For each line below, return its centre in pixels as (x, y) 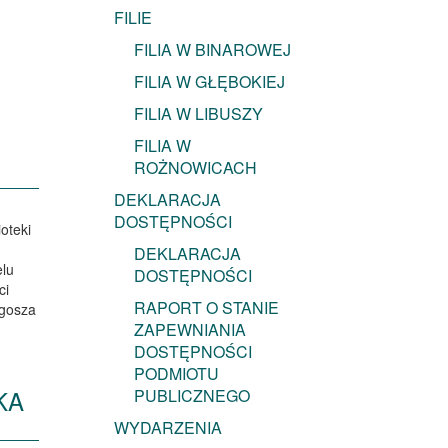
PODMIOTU (176, 374)
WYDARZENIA (167, 428)
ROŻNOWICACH (195, 168)
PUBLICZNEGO (191, 396)
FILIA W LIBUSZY (198, 114)
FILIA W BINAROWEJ (212, 50)
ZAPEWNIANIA (189, 330)
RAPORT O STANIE (206, 308)
